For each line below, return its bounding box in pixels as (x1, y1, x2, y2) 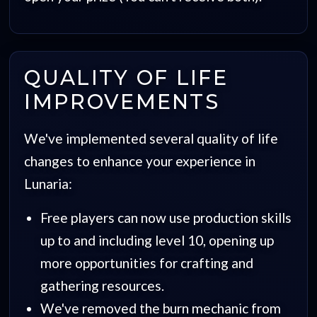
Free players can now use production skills (40, 209, 292, 226)
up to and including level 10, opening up (40, 231, 274, 248)
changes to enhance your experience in (24, 152, 256, 169)
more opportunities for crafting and (40, 254, 253, 271)
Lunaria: (24, 175, 73, 192)
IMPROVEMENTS (24, 88, 220, 114)
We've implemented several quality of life (24, 129, 279, 146)
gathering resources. (40, 277, 164, 294)
